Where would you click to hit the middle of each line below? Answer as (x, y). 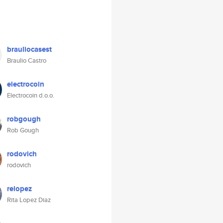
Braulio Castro (27, 60)
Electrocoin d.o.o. (31, 95)
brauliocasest (29, 49)
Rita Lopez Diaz (29, 200)
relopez (19, 189)
